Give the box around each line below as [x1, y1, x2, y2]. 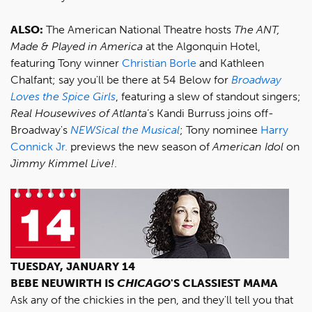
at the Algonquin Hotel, [143, 40, 260, 53]
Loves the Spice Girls [10, 90, 116, 103]
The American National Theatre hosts [43, 23, 234, 36]
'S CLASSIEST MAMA [171, 276, 278, 290]
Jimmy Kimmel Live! [10, 157, 114, 170]
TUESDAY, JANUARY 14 [10, 260, 135, 273]
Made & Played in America [10, 40, 143, 53]
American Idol [212, 140, 283, 153]
